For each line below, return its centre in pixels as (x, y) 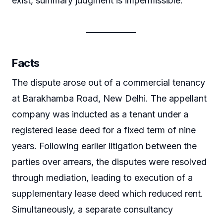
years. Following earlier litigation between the (104, 146)
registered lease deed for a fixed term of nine (104, 130)
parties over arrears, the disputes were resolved (109, 162)
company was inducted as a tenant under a (100, 114)
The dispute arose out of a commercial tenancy (109, 82)
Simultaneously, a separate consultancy (92, 209)
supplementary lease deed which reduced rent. (108, 193)
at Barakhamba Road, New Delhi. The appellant (109, 98)
